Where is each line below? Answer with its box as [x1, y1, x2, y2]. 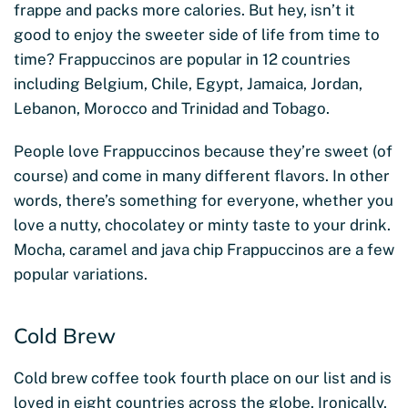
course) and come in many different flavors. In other [14, 166, 390, 185]
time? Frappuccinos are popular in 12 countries [14, 49, 351, 68]
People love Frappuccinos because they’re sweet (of [14, 141, 393, 160]
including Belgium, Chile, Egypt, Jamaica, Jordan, [14, 74, 362, 93]
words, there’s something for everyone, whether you [14, 190, 393, 209]
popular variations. [14, 264, 148, 283]
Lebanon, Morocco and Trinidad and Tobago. [14, 98, 330, 117]
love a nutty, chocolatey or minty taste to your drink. [14, 215, 391, 234]
